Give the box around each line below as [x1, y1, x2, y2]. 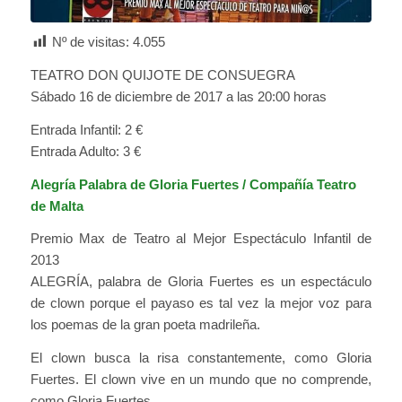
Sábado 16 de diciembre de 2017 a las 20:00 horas [30, 89, 327, 105]
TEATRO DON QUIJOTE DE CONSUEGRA [30, 67, 295, 83]
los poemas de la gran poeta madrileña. [30, 317, 260, 333]
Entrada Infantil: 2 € [30, 121, 143, 137]
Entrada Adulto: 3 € [30, 143, 141, 159]
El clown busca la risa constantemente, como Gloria [30, 350, 372, 366]
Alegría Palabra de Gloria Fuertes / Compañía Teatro [30, 176, 356, 192]
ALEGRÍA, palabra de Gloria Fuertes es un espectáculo [30, 274, 372, 290]
